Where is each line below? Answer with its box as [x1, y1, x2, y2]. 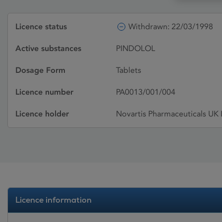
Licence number [15, 87, 73, 97]
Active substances [15, 44, 81, 53]
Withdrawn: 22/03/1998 [128, 22, 213, 31]
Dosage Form [15, 65, 65, 75]
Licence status [15, 22, 67, 31]
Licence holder [15, 109, 69, 118]
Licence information [15, 195, 92, 205]
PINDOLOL [116, 44, 155, 53]
